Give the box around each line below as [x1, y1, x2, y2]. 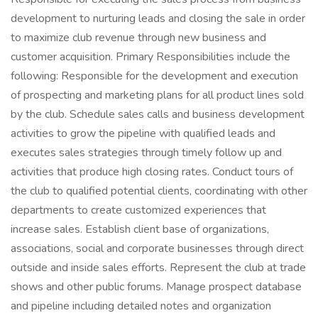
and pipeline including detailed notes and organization [11, 298, 271, 314]
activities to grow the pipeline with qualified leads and [11, 126, 275, 141]
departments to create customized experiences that [11, 202, 266, 218]
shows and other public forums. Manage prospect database [11, 279, 302, 295]
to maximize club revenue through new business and [11, 30, 266, 45]
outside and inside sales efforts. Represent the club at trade [11, 260, 306, 275]
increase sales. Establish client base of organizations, [11, 221, 269, 237]
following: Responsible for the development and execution [11, 68, 298, 84]
